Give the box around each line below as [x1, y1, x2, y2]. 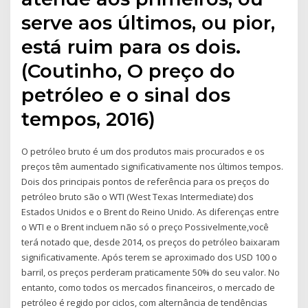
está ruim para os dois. [21, 35, 241, 59]
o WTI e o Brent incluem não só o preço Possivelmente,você [21, 221, 269, 234]
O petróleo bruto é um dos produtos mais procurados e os [21, 145, 265, 158]
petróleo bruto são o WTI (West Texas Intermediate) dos [21, 190, 254, 203]
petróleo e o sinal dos [21, 83, 231, 107]
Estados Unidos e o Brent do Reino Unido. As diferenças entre [21, 206, 280, 219]
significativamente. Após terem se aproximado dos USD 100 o [21, 251, 278, 264]
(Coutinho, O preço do [21, 59, 236, 83]
